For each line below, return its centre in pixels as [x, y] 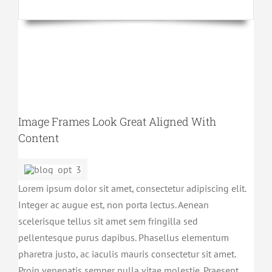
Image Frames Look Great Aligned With [117, 122]
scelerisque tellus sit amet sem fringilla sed [108, 221]
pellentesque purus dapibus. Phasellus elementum [123, 238]
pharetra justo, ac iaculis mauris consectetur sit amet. [127, 254]
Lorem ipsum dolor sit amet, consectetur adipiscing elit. [132, 189]
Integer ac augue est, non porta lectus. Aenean [113, 205]
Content [38, 138]
